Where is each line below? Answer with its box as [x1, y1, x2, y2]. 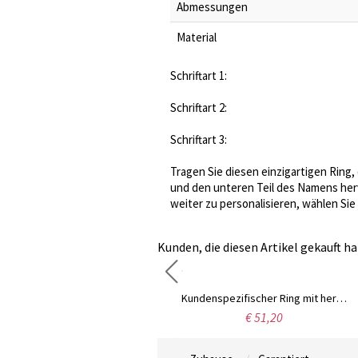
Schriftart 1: [170, 68, 227, 83]
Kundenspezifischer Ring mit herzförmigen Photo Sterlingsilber [336, 291, 347, 305]
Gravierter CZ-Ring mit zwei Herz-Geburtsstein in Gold [149, 291, 161, 305]
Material [177, 30, 217, 45]
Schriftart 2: [170, 100, 227, 115]
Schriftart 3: [170, 132, 227, 147]
